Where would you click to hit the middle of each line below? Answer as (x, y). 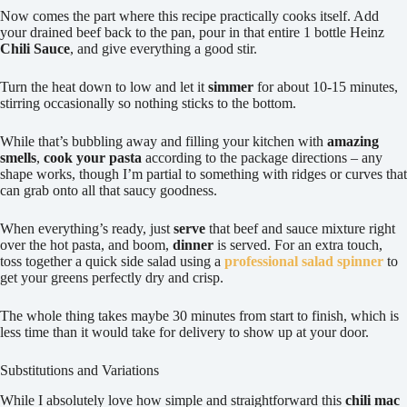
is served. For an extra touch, (298, 245)
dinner (193, 245)
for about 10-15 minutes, (326, 87)
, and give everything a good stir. (164, 49)
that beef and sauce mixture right (300, 229)
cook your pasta (93, 158)
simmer (231, 87)
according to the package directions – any (262, 158)
